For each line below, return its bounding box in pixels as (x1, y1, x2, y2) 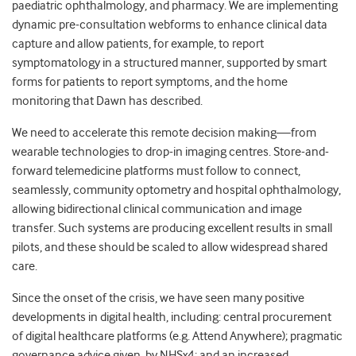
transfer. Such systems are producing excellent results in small (12, 221, 332, 236)
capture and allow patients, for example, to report (12, 37, 264, 52)
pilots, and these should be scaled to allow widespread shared (12, 240, 327, 255)
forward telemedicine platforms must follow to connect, (12, 164, 300, 179)
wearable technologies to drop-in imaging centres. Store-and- (12, 145, 329, 160)
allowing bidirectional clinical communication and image (12, 202, 302, 217)
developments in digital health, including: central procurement (12, 310, 331, 325)
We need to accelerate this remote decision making (12, 126, 277, 141)
